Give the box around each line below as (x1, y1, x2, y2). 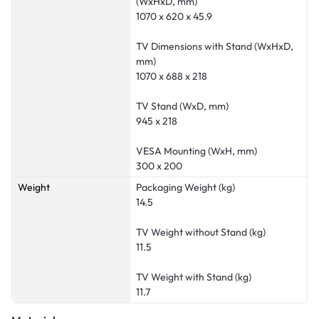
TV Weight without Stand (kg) (136, 225, 266, 239)
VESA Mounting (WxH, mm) (136, 144, 257, 157)
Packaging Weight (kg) (136, 180, 235, 194)
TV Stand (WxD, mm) (136, 99, 229, 113)
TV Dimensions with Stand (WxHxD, (136, 39, 293, 53)
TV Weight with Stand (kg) (136, 270, 251, 283)
